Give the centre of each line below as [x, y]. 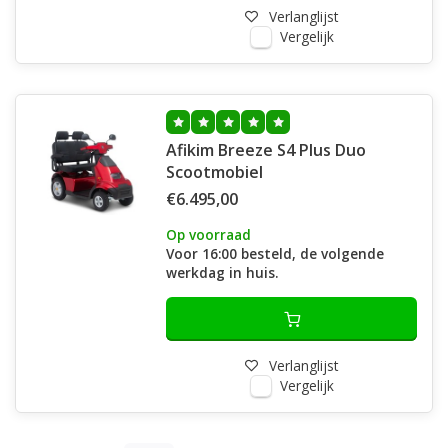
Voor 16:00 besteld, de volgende [275, 253]
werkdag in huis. [222, 272]
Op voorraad [208, 234]
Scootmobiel [214, 172]
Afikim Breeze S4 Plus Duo [266, 150]
